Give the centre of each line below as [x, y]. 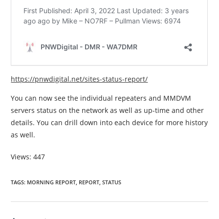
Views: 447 [28, 157]
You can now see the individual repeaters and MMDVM [101, 98]
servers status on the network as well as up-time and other [108, 110]
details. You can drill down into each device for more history [109, 122]
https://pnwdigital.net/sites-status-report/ [79, 79]
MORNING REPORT [52, 182]
